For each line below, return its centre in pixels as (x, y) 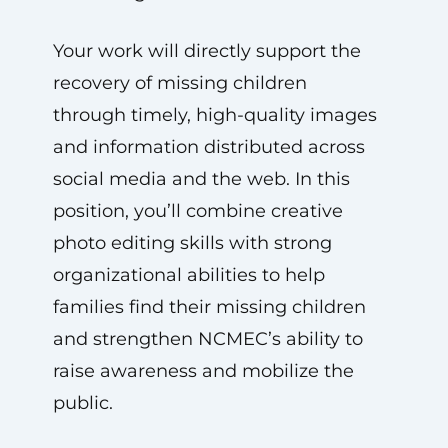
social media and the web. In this (201, 179)
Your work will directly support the (206, 51)
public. (82, 403)
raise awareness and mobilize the (203, 371)
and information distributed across (208, 147)
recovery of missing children (179, 83)
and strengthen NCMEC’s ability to (207, 339)
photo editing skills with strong (192, 243)
